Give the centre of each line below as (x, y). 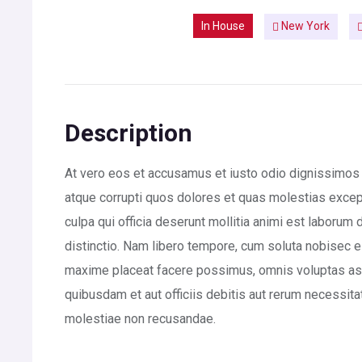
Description (128, 133)
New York (304, 26)
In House (223, 26)
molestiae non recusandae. (140, 318)
